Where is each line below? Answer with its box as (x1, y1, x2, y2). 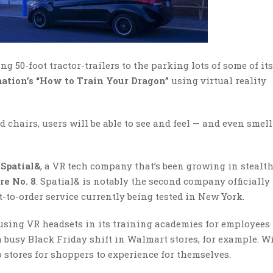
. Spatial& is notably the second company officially (36, 175, 270, 187)
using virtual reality (169, 74, 266, 87)
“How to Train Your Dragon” (36, 74, 169, 87)
